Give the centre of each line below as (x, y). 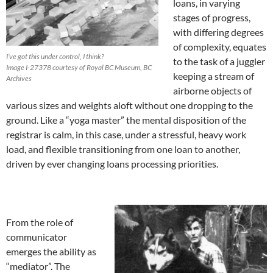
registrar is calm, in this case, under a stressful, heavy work (126, 134)
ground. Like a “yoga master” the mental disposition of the (126, 120)
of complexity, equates (220, 47)
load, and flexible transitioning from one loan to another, (123, 149)
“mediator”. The (38, 266)
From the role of (40, 222)
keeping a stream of (214, 76)
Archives (19, 79)
